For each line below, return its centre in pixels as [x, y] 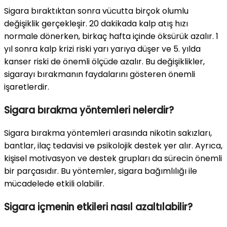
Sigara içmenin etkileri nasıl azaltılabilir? [98, 207]
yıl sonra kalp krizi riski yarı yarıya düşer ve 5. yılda [102, 49]
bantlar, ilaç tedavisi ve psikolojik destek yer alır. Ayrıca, [113, 146]
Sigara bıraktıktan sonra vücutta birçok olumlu [96, 11]
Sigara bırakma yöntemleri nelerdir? [89, 110]
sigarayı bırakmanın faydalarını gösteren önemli [100, 74]
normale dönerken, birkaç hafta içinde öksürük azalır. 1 [111, 36]
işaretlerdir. [27, 87]
